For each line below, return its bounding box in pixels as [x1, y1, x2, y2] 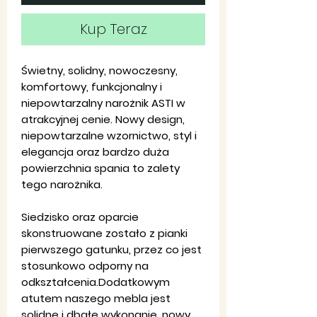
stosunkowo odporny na [21, 258, 149, 273]
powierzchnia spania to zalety [21, 160, 180, 175]
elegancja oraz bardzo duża [21, 144, 169, 159]
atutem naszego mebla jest [21, 290, 171, 306]
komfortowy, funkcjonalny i [21, 79, 162, 94]
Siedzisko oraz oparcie [21, 209, 139, 224]
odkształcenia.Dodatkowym [21, 274, 170, 289]
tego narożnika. [21, 176, 103, 192]
